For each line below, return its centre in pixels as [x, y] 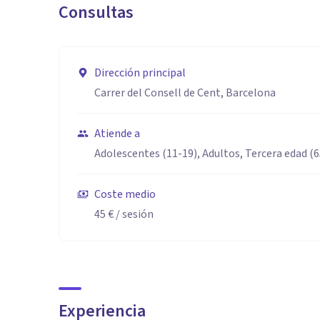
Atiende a [117, 134]
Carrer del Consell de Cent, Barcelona [185, 93]
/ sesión [134, 214]
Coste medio [125, 194]
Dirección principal [140, 73]
